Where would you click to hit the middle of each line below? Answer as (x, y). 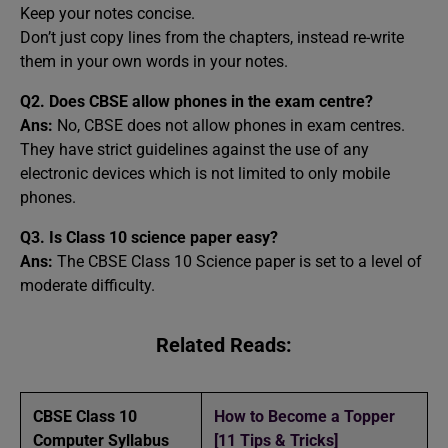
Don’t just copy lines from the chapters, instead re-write (212, 37)
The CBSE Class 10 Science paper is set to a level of (239, 261)
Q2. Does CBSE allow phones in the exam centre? (196, 101)
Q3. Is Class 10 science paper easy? (149, 237)
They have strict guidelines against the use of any (194, 149)
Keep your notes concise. (107, 13)
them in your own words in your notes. (154, 61)
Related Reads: (224, 345)
